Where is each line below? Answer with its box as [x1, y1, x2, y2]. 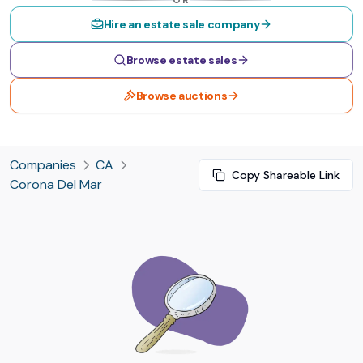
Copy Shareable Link [232, 168, 340, 182]
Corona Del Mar [10, 176, 102, 193]
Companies [10, 156, 76, 173]
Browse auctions [135, 88, 228, 103]
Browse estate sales [126, 53, 237, 67]
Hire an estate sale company [103, 17, 260, 32]
